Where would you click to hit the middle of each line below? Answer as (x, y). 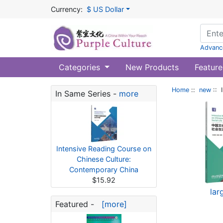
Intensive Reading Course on (104, 149)
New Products (152, 67)
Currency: (67, 9)
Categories (81, 67)
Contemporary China (104, 169)
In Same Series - (87, 94)
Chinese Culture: (104, 159)
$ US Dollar (105, 9)
